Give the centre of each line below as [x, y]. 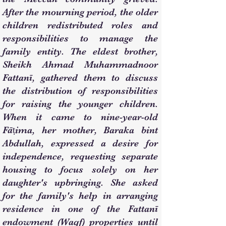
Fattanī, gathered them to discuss [80, 78]
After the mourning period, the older [80, 12]
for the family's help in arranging [80, 196]
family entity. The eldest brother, [80, 51]
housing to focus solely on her [80, 169]
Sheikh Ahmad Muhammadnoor [80, 65]
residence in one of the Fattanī [80, 209]
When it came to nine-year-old [80, 117]
